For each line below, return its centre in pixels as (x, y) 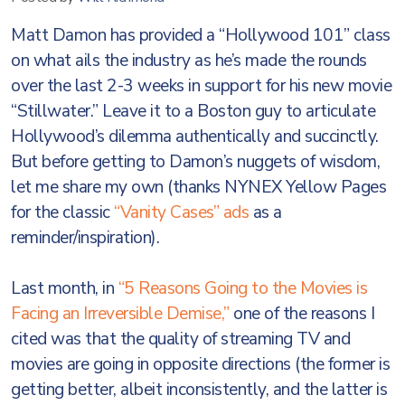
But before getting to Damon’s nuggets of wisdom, (195, 162)
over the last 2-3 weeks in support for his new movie (201, 86)
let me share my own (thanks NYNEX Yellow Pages (198, 187)
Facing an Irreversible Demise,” (120, 314)
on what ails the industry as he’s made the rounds (189, 61)
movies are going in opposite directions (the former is (200, 364)
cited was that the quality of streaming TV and (180, 339)
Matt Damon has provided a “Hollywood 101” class (201, 35)
